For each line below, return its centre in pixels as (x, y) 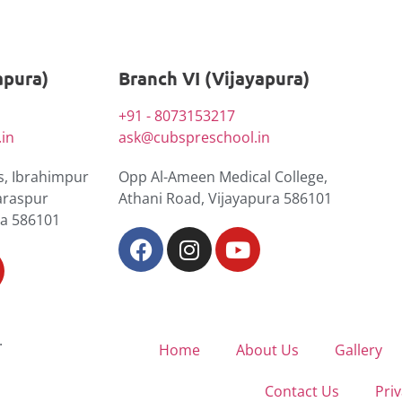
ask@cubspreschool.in (194, 138)
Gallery (358, 350)
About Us (267, 350)
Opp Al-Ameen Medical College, (223, 177)
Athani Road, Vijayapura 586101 (225, 199)
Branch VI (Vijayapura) (214, 79)
